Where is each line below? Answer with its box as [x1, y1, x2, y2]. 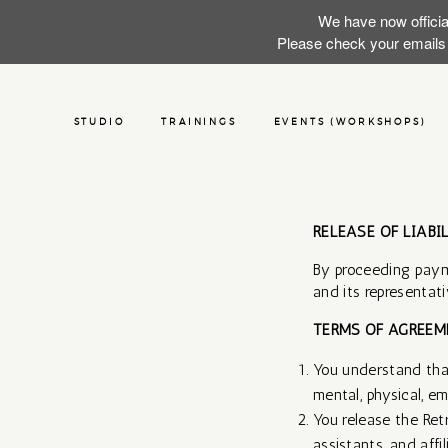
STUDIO [73, 116, 125, 128]
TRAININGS [161, 116, 237, 128]
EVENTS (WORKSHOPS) [273, 116, 427, 128]
